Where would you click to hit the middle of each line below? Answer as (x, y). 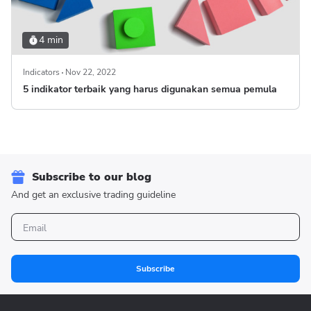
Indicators (41, 72)
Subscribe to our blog (92, 177)
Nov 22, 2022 (91, 72)
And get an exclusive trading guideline (93, 195)
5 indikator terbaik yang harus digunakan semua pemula (150, 89)
